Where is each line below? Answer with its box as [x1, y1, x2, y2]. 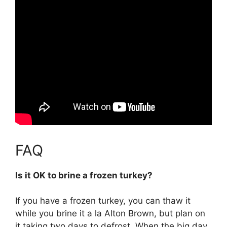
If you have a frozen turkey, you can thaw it [15, 196, 191, 206]
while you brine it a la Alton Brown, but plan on [15, 208, 205, 219]
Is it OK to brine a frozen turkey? [15, 170, 153, 180]
